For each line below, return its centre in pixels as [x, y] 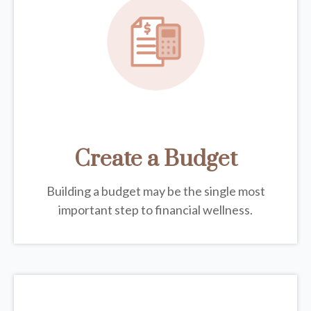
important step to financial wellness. [155, 210]
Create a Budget [155, 160]
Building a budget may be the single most [155, 191]
